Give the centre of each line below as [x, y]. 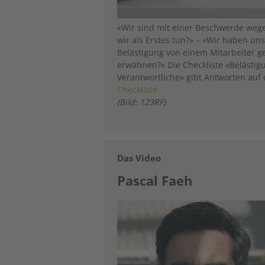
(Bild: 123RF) [142, 102]
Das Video [139, 158]
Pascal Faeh [155, 180]
